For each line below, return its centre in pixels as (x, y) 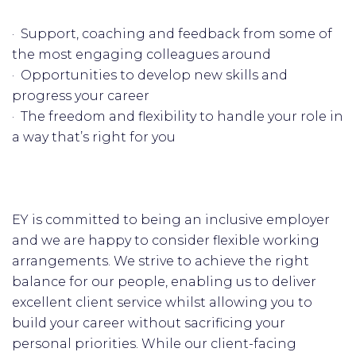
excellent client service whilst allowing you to (162, 302)
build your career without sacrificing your (149, 323)
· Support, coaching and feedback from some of (172, 34)
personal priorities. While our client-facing (154, 344)
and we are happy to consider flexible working (166, 240)
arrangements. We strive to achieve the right (161, 261)
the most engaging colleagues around (141, 54)
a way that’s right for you (94, 137)
